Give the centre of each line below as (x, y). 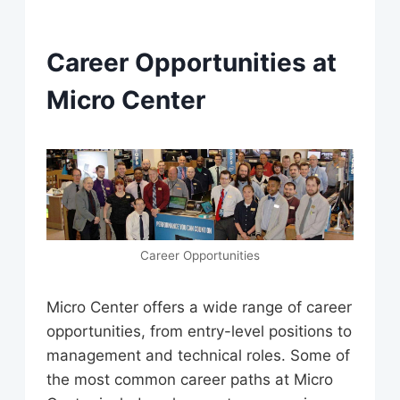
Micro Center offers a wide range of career (199, 307)
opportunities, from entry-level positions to (199, 331)
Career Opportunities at (192, 63)
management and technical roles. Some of (198, 355)
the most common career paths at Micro (190, 379)
